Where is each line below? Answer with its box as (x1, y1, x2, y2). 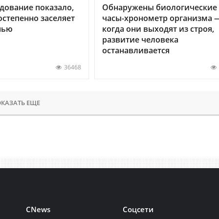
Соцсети (123, 204, 154, 214)
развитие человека (102, 34, 178, 45)
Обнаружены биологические (102, 1, 217, 13)
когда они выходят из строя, (102, 23, 214, 34)
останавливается (102, 44, 170, 56)
